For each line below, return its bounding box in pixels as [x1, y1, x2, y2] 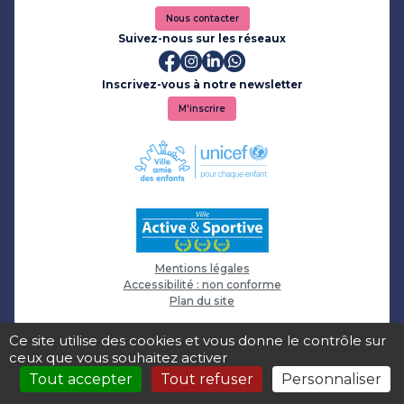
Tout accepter [29, 371, 133, 388]
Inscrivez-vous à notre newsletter [101, 78, 303, 91]
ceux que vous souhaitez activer [9, 349, 227, 366]
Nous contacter [165, 13, 239, 24]
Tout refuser [161, 371, 253, 388]
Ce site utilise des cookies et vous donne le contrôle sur [9, 332, 386, 349]
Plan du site [170, 294, 234, 308]
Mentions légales [154, 262, 250, 275]
